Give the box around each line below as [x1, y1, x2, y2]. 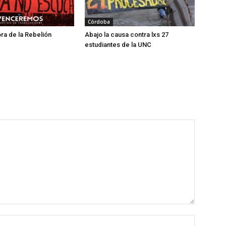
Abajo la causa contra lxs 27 [85, 31, 168, 38]
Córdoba [88, 18, 110, 25]
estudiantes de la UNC [85, 41, 151, 48]
